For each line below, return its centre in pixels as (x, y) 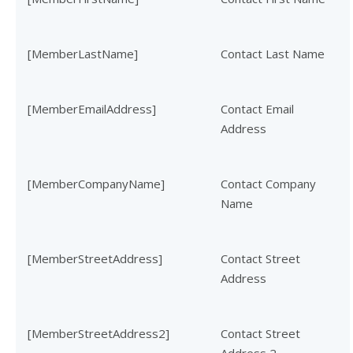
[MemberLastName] (83, 54)
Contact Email (257, 109)
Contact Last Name (273, 54)
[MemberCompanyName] (96, 184)
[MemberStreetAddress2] (98, 333)
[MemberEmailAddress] (92, 109)
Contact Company (268, 184)
